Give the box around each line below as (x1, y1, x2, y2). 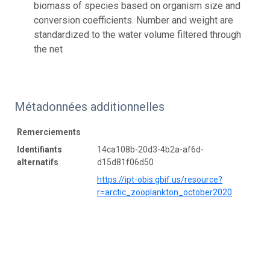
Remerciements (17, 127, 81, 137)
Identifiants (17, 144, 62, 154)
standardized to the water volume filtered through (34, 28, 241, 40)
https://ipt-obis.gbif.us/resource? (97, 174, 222, 184)
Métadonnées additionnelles (14, 99, 165, 114)
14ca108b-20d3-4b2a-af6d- (97, 144, 204, 154)
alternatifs (17, 157, 58, 167)
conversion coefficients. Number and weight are (34, 14, 233, 26)
